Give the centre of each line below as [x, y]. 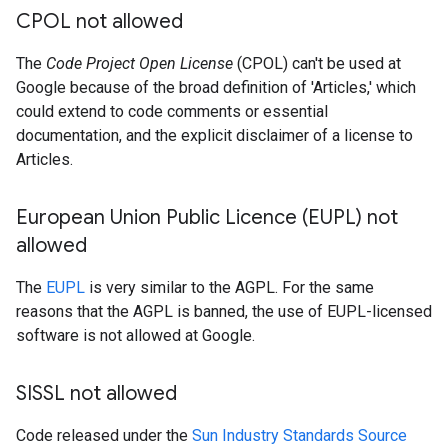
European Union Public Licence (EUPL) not [207, 217]
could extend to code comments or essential [172, 111]
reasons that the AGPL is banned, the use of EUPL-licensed [224, 311]
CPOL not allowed [99, 21]
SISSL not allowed [96, 393]
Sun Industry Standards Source [299, 435]
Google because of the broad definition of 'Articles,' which [216, 87]
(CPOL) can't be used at [317, 63]
